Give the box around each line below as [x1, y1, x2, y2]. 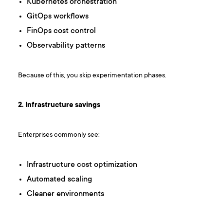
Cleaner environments [27, 190, 105, 199]
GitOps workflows [27, 12, 89, 21]
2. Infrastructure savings [18, 101, 101, 110]
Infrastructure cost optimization [27, 161, 138, 170]
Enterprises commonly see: [18, 131, 100, 140]
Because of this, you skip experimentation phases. [18, 72, 167, 80]
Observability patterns [27, 41, 106, 51]
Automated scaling [27, 175, 92, 184]
